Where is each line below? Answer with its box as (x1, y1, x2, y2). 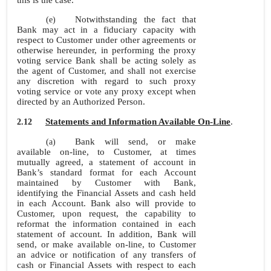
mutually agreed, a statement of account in (17, 157, 196, 167)
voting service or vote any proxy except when (17, 87, 196, 96)
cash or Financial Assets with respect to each (17, 260, 196, 270)
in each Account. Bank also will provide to (17, 198, 196, 208)
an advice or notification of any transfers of (17, 250, 196, 260)
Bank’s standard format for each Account (17, 168, 196, 177)
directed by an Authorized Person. (17, 97, 145, 106)
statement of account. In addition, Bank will (17, 229, 196, 239)
